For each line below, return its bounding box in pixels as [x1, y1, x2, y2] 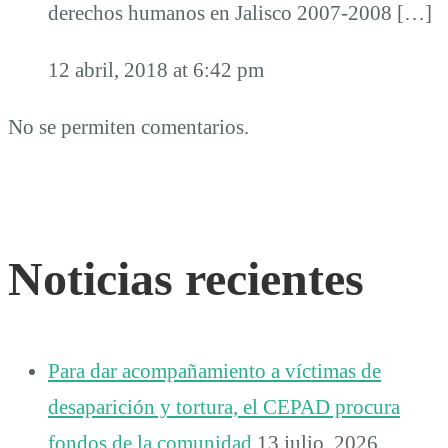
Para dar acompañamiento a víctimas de [48, 358, 381, 383]
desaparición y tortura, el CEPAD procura [48, 394, 400, 419]
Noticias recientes [8, 252, 364, 306]
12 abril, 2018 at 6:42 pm [48, 58, 264, 83]
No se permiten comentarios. [8, 115, 249, 140]
